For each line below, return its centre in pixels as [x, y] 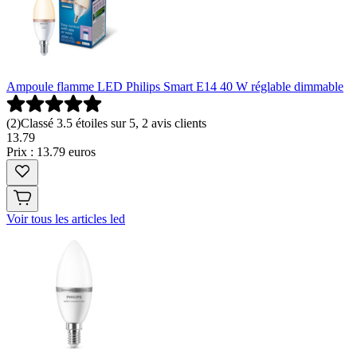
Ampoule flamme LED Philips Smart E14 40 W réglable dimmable [175, 87]
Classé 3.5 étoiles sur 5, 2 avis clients [114, 124]
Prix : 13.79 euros [51, 152]
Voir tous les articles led [66, 219]
